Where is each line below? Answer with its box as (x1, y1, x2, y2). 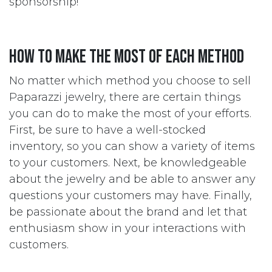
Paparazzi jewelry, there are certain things (9, 90, 241, 104)
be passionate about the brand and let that (9, 205, 247, 219)
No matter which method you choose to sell (9, 74, 251, 87)
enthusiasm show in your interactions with (9, 222, 246, 235)
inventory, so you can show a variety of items (9, 140, 255, 153)
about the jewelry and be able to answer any (9, 172, 256, 186)
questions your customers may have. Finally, (9, 189, 252, 202)
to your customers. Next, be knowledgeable (9, 156, 246, 169)
